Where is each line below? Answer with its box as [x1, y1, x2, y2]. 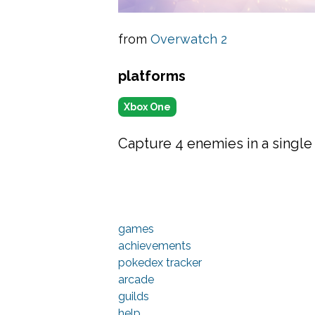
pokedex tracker [118, 256, 202, 269]
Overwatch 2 [150, 32, 227, 46]
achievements [118, 239, 191, 252]
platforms [118, 67, 186, 84]
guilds [118, 290, 149, 303]
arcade [118, 273, 154, 286]
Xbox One [124, 101, 171, 112]
